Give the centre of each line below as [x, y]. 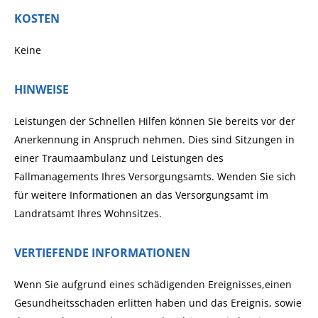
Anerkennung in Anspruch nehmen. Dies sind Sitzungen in [154, 139]
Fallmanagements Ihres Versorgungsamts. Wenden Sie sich [155, 176]
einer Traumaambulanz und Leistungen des [119, 158]
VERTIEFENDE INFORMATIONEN [102, 253]
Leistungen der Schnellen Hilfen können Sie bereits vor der [155, 121]
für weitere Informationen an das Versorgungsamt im [141, 195]
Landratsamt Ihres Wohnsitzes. [88, 213]
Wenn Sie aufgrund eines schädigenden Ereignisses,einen [153, 284]
